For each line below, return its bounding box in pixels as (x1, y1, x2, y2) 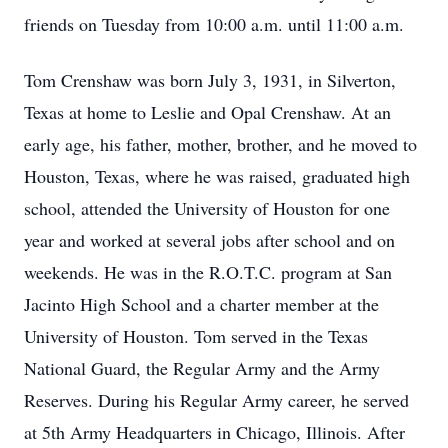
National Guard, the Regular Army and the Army (24, 356, 380, 380)
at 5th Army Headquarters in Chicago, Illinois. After (24, 420, 405, 444)
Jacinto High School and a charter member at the (24, 292, 379, 316)
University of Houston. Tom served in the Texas (24, 324, 368, 348)
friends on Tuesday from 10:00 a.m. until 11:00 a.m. (24, 12, 404, 36)
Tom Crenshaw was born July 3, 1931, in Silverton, (24, 68, 396, 92)
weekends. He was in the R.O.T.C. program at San (24, 260, 392, 284)
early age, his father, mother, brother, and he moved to (24, 132, 417, 156)
